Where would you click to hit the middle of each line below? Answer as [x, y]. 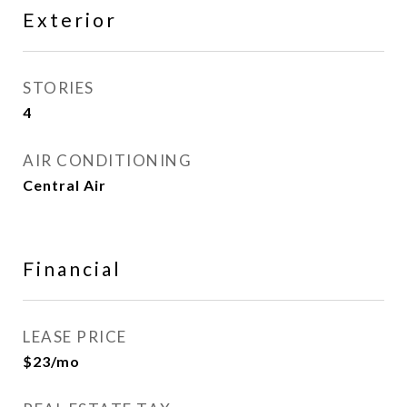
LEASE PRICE [75, 337]
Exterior [70, 20]
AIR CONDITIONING [107, 160]
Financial [72, 268]
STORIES [59, 88]
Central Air [65, 185]
